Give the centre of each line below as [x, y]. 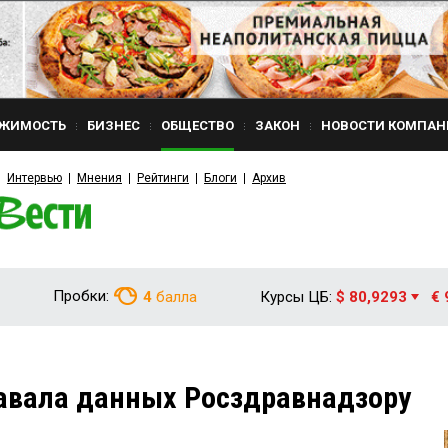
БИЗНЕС [113, 125]
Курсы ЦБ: [296, 297]
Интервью [34, 178]
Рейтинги [163, 178]
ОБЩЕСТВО [197, 125]
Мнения [99, 178]
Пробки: [81, 296]
